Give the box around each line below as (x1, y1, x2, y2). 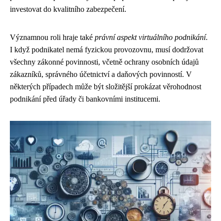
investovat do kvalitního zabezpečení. (10, 5, 126, 13)
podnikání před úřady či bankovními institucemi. (10, 95, 160, 103)
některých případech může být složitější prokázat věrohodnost (10, 82, 201, 91)
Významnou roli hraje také (10, 33, 95, 41)
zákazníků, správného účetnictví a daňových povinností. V (10, 70, 192, 78)
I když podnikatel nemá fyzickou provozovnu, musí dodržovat (10, 45, 203, 54)
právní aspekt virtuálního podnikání (95, 33, 206, 41)
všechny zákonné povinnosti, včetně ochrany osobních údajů (10, 58, 199, 66)
